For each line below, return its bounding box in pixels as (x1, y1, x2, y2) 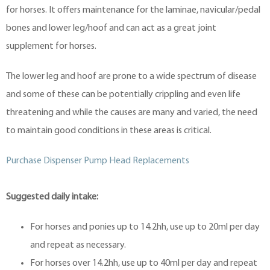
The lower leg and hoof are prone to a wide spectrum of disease (6, 72, 257, 82)
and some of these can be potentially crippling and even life (6, 90, 240, 100)
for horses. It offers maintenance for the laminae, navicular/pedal (6, 5, 260, 16)
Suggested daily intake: (6, 192, 98, 202)
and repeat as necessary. (30, 240, 126, 251)
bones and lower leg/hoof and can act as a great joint (6, 24, 216, 34)
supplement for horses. (6, 42, 96, 52)
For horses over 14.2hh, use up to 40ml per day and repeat (30, 259, 257, 269)
